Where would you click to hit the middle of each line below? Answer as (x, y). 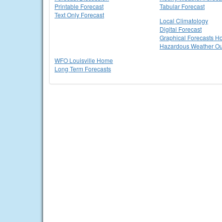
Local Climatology (184, 21)
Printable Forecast (79, 6)
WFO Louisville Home (84, 60)
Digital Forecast (181, 29)
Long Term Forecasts (83, 69)
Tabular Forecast (182, 6)
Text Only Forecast (79, 15)
